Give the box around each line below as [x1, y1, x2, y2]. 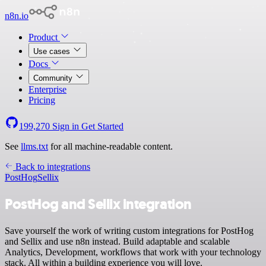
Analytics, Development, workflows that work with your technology [5, 246, 261, 257]
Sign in [50, 121, 81, 131]
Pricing [28, 95, 55, 105]
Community [33, 74, 75, 83]
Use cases [33, 47, 72, 56]
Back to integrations [13, 161, 90, 172]
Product [28, 32, 60, 42]
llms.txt [21, 141, 48, 151]
